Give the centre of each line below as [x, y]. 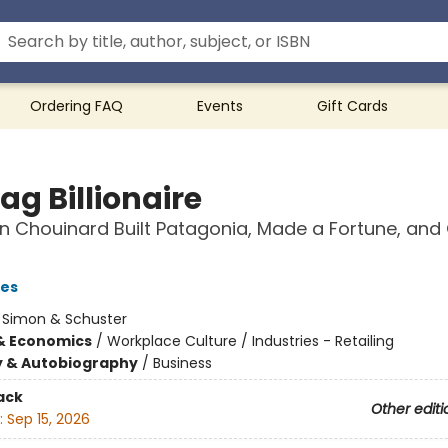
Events [220, 106]
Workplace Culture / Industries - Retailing [250, 341]
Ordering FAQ [76, 106]
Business [182, 363]
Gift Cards [352, 106]
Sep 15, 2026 [48, 419]
